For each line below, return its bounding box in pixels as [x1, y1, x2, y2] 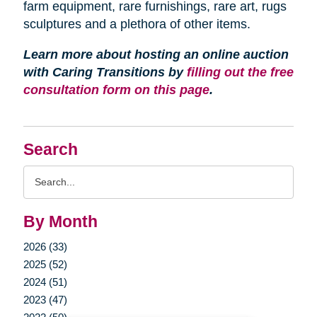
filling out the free [186, 65, 294, 79]
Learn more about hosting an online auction [23, 47, 289, 62]
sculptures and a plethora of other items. [23, 17, 250, 31]
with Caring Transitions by [23, 65, 187, 79]
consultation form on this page [23, 83, 209, 97]
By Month [23, 213, 98, 231]
